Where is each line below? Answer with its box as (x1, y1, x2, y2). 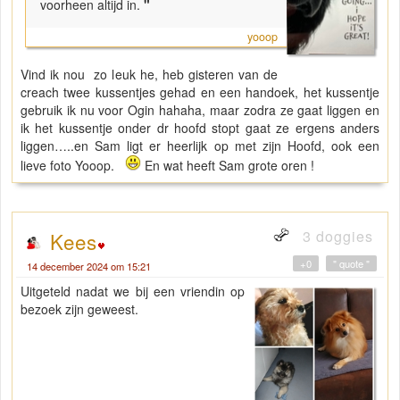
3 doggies (298, 225, 373, 246)
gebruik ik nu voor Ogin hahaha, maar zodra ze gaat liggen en (21, 100, 379, 119)
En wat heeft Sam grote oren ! (141, 155, 318, 174)
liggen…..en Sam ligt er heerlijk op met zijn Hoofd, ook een (21, 136, 379, 154)
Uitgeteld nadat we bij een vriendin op (21, 281, 246, 300)
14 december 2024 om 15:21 (27, 258, 151, 273)
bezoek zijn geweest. (21, 299, 142, 318)
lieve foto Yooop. (21, 155, 125, 174)
